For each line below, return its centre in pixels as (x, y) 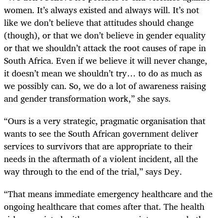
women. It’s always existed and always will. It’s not (101, 9)
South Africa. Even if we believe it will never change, (106, 60)
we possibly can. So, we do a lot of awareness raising (105, 85)
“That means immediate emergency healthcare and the (108, 194)
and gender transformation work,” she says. (87, 98)
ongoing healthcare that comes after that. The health (104, 207)
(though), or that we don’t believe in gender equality (105, 35)
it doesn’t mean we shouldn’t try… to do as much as (103, 73)
